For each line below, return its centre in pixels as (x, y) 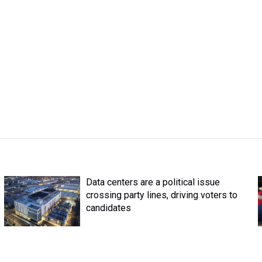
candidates (108, 208)
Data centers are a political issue (153, 182)
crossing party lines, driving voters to (161, 195)
